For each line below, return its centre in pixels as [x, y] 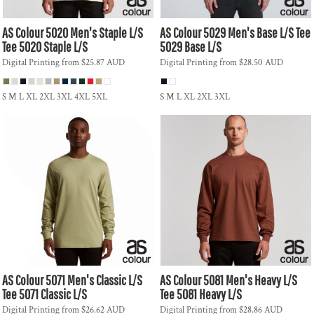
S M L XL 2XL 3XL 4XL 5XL [55, 97]
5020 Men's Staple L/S [94, 33]
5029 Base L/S [191, 47]
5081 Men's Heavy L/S [250, 280]
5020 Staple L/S [53, 47]
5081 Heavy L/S [209, 294]
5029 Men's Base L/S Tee [257, 33]
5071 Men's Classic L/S [94, 280]
